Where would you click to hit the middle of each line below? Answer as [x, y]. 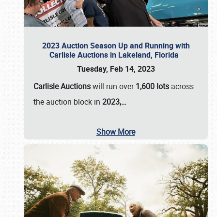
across [181, 86]
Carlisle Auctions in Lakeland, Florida [116, 55]
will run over [113, 86]
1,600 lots [152, 86]
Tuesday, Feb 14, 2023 [116, 69]
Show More [116, 132]
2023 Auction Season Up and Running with [116, 46]
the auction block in [68, 102]
